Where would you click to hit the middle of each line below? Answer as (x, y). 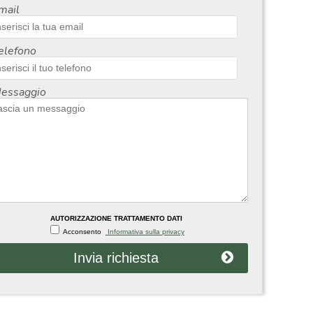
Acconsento (84, 231)
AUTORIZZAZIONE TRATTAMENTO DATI (116, 218)
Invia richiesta (116, 257)
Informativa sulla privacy (145, 231)
